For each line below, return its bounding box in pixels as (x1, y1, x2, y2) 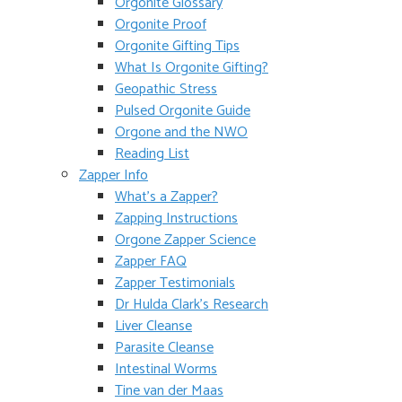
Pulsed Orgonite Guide (115, 99, 250, 123)
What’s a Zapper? (115, 185, 218, 209)
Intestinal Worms (115, 357, 217, 381)
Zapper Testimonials (115, 271, 235, 295)
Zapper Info (79, 163, 148, 188)
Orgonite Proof (115, 13, 206, 37)
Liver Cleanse (115, 314, 192, 338)
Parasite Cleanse (115, 336, 214, 360)
